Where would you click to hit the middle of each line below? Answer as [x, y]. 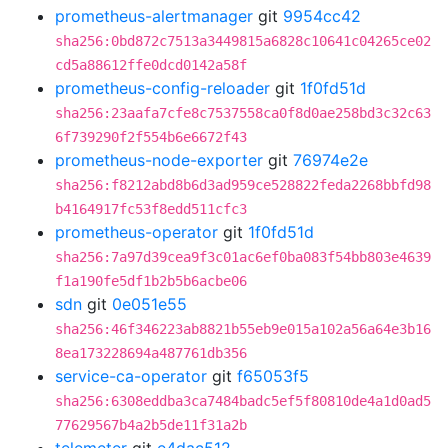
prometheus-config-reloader [162, 88]
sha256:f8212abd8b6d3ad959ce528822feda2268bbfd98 [243, 185]
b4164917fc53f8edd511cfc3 [151, 209]
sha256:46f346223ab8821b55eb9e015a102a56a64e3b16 [243, 329]
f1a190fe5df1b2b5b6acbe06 [151, 281]
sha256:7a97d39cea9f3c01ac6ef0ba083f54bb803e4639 [243, 257]
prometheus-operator [136, 232]
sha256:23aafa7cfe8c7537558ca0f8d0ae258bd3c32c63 [243, 113]
